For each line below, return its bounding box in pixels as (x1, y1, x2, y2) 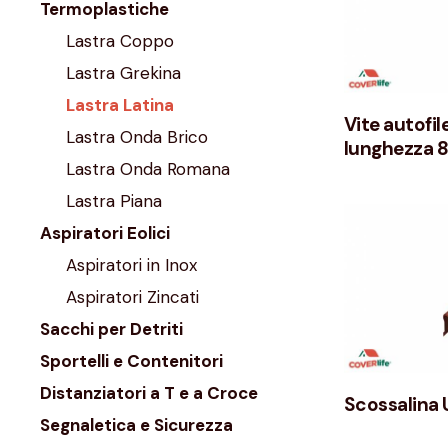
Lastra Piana (65, 190, 162, 213)
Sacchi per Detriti (40, 318, 183, 341)
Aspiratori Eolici (40, 222, 170, 245)
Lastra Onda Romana (65, 158, 230, 181)
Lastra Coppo (65, 30, 174, 53)
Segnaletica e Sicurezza (40, 414, 233, 437)
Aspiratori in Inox (65, 254, 197, 277)
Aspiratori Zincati (65, 286, 199, 309)
